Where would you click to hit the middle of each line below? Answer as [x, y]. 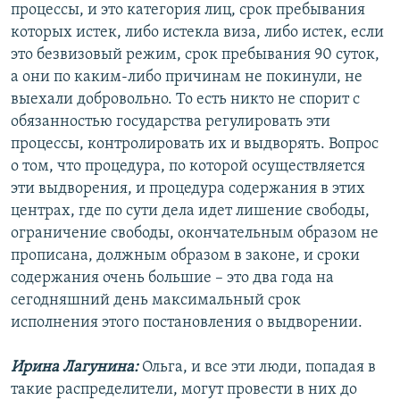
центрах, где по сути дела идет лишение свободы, [190, 212]
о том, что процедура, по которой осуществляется [188, 167]
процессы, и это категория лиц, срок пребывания [188, 11]
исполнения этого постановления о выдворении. [187, 323]
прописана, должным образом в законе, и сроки [185, 256]
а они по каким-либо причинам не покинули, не [187, 78]
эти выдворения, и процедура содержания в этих [188, 189]
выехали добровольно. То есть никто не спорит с [185, 100]
